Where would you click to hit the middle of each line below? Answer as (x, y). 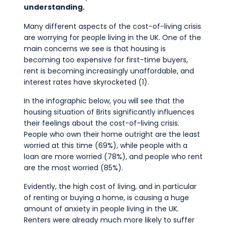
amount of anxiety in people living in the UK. (101, 209)
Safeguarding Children (96, 24)
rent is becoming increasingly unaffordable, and (109, 71)
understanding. (54, 7)
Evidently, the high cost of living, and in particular (110, 187)
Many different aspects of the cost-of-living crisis (112, 26)
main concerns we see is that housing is (94, 48)
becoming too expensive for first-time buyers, (106, 60)
